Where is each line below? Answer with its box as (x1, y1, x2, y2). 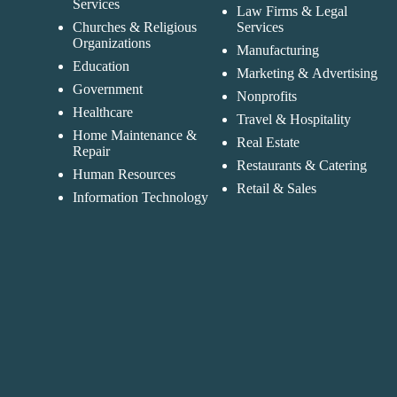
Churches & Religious (72, 19, 197, 35)
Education (72, 58, 129, 74)
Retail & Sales (237, 180, 317, 196)
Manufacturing (237, 42, 320, 58)
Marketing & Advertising (237, 65, 378, 81)
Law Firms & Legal (237, 3, 348, 19)
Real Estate (237, 134, 300, 150)
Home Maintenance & (72, 127, 197, 143)
